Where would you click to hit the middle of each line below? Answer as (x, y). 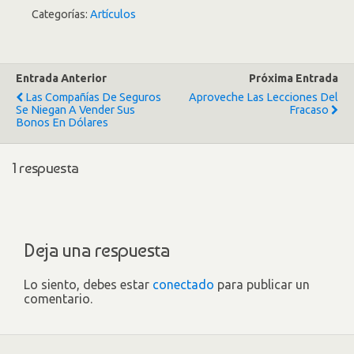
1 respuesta (45, 168)
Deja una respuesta (97, 250)
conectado (183, 284)
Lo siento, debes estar (88, 284)
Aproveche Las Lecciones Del (264, 98)
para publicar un (262, 284)
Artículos (113, 15)
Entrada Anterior (61, 79)
